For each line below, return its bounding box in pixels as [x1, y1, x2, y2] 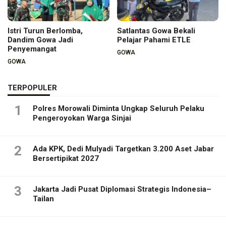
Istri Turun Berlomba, [8, 26, 83, 36]
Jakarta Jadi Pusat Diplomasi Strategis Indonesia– [33, 185, 211, 194]
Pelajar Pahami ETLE [117, 35, 191, 45]
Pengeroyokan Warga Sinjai [33, 114, 131, 123]
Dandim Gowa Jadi [8, 35, 73, 45]
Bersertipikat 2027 [33, 154, 99, 163]
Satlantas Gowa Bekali [117, 26, 195, 36]
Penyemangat [8, 44, 56, 54]
